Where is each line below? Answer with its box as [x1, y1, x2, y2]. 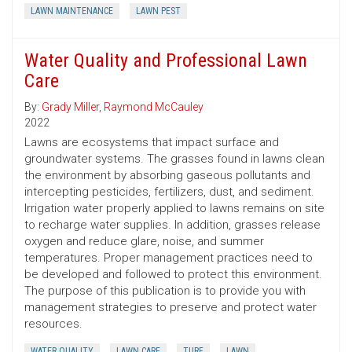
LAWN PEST [136, 5, 181, 17]
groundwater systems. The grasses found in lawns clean [24, 152, 324, 167]
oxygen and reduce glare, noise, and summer [24, 234, 264, 249]
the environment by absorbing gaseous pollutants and [24, 168, 310, 183]
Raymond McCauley [104, 101, 203, 114]
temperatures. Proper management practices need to [24, 251, 313, 266]
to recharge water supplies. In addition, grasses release [24, 218, 321, 233]
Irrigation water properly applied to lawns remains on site [24, 201, 324, 216]
